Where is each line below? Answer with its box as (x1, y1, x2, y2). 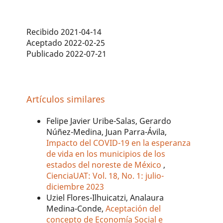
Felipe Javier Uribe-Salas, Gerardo (46, 115, 172, 127)
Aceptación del (106, 203, 161, 215)
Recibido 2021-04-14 (26, 26, 102, 37)
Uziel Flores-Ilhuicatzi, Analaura (46, 192, 164, 204)
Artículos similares (26, 92, 106, 105)
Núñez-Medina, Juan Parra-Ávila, (46, 126, 167, 138)
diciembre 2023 (46, 181, 105, 193)
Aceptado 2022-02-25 (26, 37, 106, 48)
